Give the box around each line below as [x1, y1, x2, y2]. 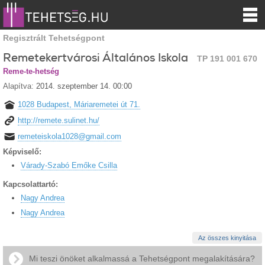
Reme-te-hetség [3, 66, 59, 76]
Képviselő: [3, 147, 44, 156]
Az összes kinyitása [198, 234, 256, 241]
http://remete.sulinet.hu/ [18, 115, 99, 125]
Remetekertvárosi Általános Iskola [3, 50, 188, 65]
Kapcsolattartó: [3, 179, 60, 189]
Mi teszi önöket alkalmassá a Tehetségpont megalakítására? [29, 253, 255, 263]
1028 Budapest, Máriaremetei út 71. [18, 99, 140, 109]
